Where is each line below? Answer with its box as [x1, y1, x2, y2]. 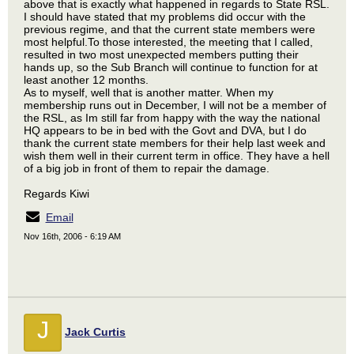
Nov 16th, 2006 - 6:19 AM [24, 232, 121, 241]
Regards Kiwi [24, 187, 89, 200]
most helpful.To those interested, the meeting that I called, [24, 36, 313, 48]
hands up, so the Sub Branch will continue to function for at [24, 61, 318, 73]
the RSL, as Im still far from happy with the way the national [24, 111, 320, 124]
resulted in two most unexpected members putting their [24, 48, 299, 61]
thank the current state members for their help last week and [24, 137, 326, 149]
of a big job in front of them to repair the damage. [24, 162, 269, 175]
